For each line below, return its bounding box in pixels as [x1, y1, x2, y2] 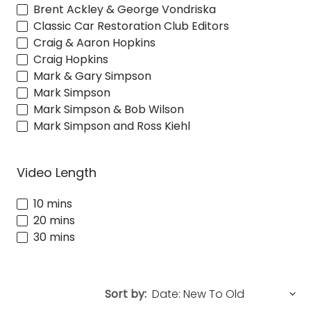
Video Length [17, 163, 96, 181]
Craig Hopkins [33, 51, 108, 67]
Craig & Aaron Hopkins [33, 34, 155, 51]
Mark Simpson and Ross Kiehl [33, 117, 190, 134]
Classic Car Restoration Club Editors [33, 17, 229, 34]
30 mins [33, 229, 75, 246]
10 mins [33, 196, 72, 212]
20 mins [33, 212, 75, 229]
